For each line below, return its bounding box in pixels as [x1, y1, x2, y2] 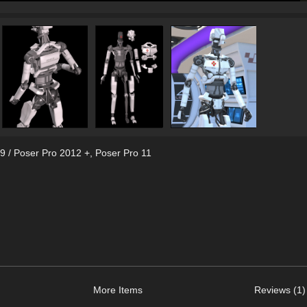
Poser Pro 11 [95, 147, 151, 158]
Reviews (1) [254, 284, 306, 295]
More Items [93, 284, 143, 295]
